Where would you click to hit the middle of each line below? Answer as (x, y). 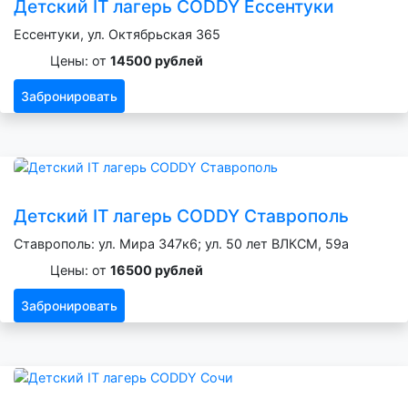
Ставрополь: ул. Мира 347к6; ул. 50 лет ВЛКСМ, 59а (181, 244)
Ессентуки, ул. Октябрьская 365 (117, 34)
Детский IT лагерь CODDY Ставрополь (181, 216)
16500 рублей (157, 270)
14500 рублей (157, 60)
